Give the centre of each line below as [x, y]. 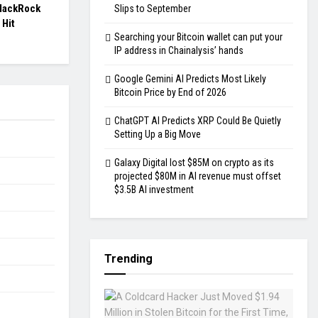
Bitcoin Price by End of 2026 [170, 93]
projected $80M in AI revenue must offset [198, 176]
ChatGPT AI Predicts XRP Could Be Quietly [198, 121]
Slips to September [153, 9]
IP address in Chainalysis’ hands [179, 51]
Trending [128, 259]
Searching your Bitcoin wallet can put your [198, 37]
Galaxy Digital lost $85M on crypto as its [194, 163]
